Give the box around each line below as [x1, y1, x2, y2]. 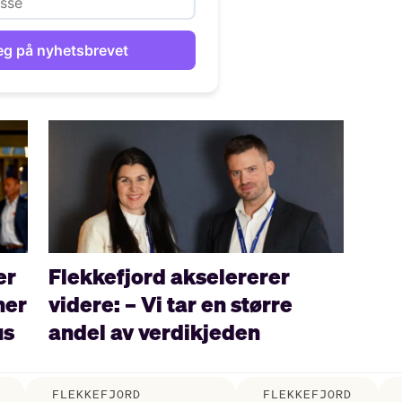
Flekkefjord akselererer [48, 262, 290, 292]
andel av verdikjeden [48, 318, 260, 347]
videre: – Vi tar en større [48, 290, 293, 319]
